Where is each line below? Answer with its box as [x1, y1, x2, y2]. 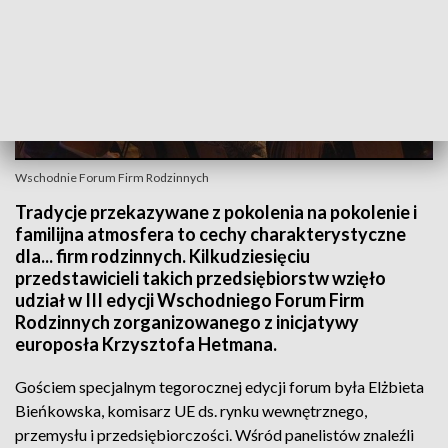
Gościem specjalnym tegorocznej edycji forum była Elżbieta [15, 377, 424, 396]
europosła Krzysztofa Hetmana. [15, 333, 277, 355]
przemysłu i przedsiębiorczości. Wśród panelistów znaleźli [15, 425, 414, 444]
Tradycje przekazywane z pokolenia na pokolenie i [15, 201, 417, 223]
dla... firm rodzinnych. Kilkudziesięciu [15, 245, 310, 267]
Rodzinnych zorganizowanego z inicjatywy [15, 311, 359, 333]
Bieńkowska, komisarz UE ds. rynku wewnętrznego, [15, 401, 367, 420]
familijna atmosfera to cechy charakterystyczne [15, 223, 406, 245]
